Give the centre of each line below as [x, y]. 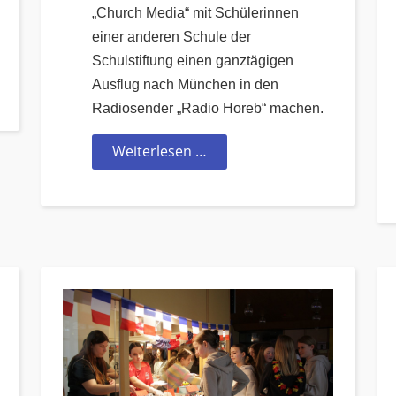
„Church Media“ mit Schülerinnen [195, 13]
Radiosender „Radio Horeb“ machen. [208, 109]
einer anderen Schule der [171, 37]
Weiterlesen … [160, 152]
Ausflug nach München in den [185, 85]
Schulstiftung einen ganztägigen [193, 61]
